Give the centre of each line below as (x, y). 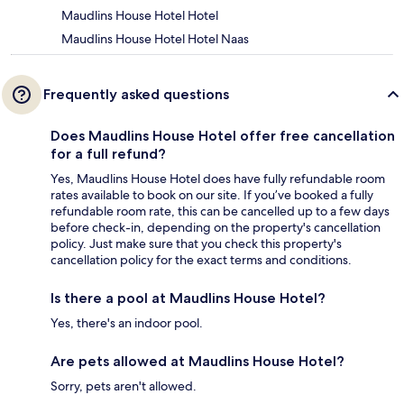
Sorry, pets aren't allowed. (124, 386)
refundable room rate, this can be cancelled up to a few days (220, 211)
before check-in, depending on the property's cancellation (216, 228)
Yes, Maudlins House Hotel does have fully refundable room (218, 179)
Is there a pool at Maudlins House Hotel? (188, 298)
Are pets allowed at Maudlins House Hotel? (197, 362)
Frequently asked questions (136, 95)
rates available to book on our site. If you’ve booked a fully (212, 195)
